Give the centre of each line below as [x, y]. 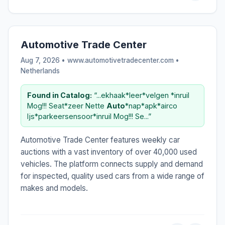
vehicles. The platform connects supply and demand [112, 164]
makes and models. [54, 188]
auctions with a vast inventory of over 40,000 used [109, 152]
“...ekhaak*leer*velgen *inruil [141, 95]
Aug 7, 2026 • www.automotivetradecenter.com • [100, 60]
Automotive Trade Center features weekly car [100, 140]
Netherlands [40, 71]
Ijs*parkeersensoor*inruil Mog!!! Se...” [89, 116]
